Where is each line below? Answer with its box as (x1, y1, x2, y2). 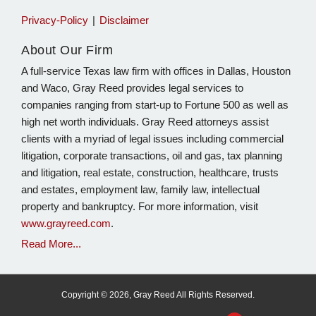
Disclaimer (99, 14, 149, 27)
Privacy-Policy (21, 14, 88, 27)
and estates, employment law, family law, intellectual (21, 183, 260, 195)
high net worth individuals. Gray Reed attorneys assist (21, 115, 269, 128)
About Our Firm (21, 43, 113, 58)
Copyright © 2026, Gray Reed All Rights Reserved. (61, 289, 255, 300)
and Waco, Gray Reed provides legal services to (21, 81, 243, 94)
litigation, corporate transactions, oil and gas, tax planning (21, 149, 282, 162)
